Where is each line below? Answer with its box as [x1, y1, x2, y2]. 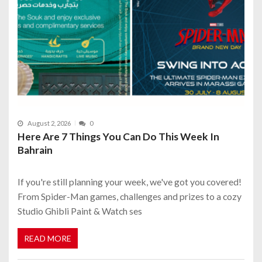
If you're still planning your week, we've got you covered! [18, 175, 242, 187]
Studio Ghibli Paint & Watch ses [18, 205, 142, 216]
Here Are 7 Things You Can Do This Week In [18, 130, 219, 143]
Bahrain [18, 143, 53, 156]
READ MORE [24, 233, 71, 243]
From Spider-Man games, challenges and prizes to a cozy [18, 190, 242, 202]
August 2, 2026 [27, 119, 71, 127]
